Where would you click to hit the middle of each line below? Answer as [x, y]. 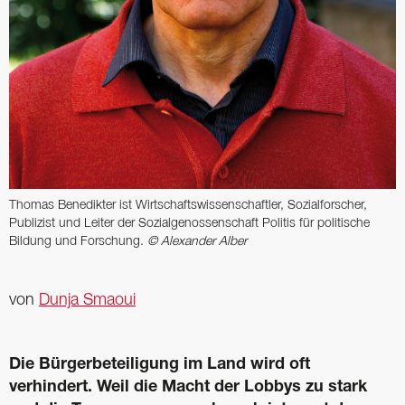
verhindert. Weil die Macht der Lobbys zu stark [188, 387]
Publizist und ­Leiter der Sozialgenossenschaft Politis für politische [189, 223]
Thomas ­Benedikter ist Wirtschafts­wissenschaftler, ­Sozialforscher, [188, 205]
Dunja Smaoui [87, 300]
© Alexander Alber [197, 241]
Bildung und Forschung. [78, 241]
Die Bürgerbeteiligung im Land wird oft [160, 365]
